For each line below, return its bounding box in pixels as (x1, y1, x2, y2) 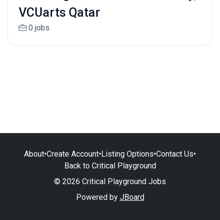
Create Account (47, 149, 99, 159)
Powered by (76, 192, 120, 202)
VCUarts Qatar (18, 5, 100, 20)
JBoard (119, 192, 144, 202)
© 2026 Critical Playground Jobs (54, 176, 166, 186)
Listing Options (101, 149, 154, 159)
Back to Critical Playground (64, 161, 156, 170)
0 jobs (28, 23, 50, 33)
